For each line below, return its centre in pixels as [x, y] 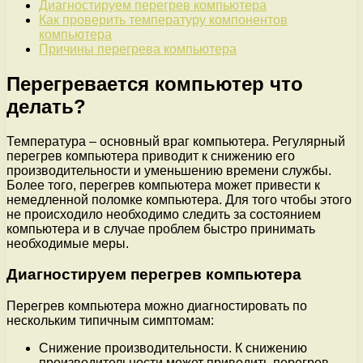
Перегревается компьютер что [155, 83]
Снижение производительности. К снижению [173, 348]
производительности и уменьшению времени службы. [169, 170]
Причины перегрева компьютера [138, 49]
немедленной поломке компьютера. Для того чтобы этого [179, 199]
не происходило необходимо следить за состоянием [164, 214]
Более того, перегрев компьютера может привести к [163, 185]
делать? [46, 106]
